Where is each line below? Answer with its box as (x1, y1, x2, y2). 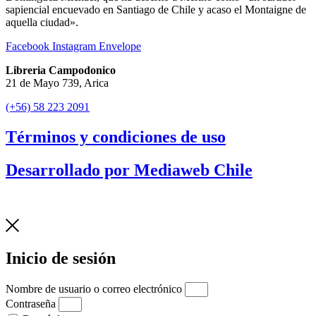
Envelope (99, 39, 141, 52)
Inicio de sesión (6, 248, 116, 267)
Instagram (52, 39, 96, 52)
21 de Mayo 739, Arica (6, 76, 109, 89)
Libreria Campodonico (6, 63, 116, 76)
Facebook (6, 39, 49, 52)
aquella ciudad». (6, 16, 78, 28)
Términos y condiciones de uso (6, 127, 226, 146)
